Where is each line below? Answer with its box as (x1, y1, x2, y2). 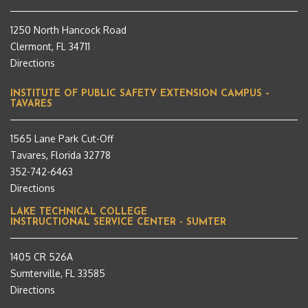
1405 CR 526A (10, 251, 73, 263)
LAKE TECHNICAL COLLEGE (10, 207, 147, 218)
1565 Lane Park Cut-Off (10, 133, 113, 145)
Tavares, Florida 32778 (10, 149, 111, 162)
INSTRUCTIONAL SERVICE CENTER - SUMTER (10, 217, 226, 228)
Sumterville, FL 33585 (10, 267, 105, 280)
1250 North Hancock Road (10, 24, 126, 36)
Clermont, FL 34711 (10, 41, 90, 53)
